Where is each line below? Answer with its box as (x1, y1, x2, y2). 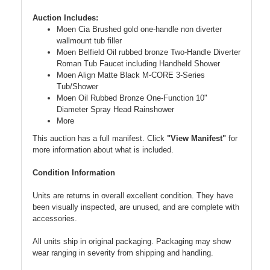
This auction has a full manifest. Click (33, 133, 167, 143)
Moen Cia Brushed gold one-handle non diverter (57, 24, 222, 34)
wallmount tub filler (57, 36, 122, 45)
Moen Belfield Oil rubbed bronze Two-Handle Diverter (57, 47, 240, 57)
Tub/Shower (57, 81, 98, 91)
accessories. (33, 213, 77, 223)
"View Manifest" (167, 133, 226, 143)
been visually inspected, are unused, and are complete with (33, 202, 239, 212)
